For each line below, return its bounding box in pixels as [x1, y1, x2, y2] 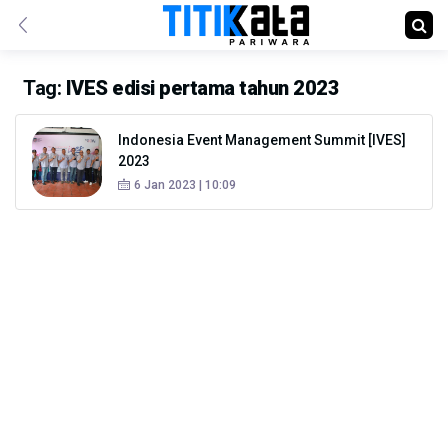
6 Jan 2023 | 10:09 [134, 178, 236, 192]
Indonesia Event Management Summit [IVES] [118, 132, 406, 148]
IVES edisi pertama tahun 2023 [65, 76, 339, 100]
